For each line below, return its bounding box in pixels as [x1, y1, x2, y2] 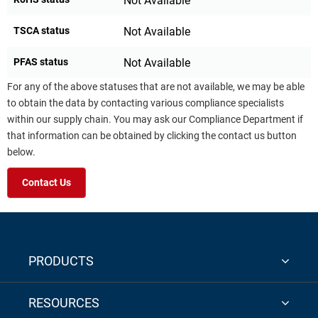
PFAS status [13, 55, 68, 67]
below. [7, 146, 35, 158]
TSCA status [13, 24, 70, 36]
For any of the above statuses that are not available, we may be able [7, 80, 305, 93]
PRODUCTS [28, 253, 94, 268]
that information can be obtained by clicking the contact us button [7, 129, 297, 142]
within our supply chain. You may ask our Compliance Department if [7, 113, 303, 126]
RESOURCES [28, 295, 99, 310]
